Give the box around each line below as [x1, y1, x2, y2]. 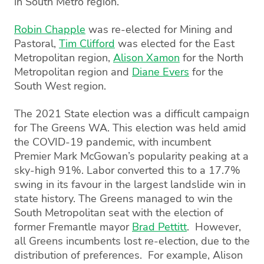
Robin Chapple [14, 22, 85, 37]
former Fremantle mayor [14, 220, 132, 234]
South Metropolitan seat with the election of [14, 206, 223, 220]
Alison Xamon [113, 51, 180, 65]
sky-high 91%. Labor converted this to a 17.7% [14, 163, 240, 177]
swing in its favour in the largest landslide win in [14, 177, 246, 192]
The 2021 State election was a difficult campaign [14, 107, 249, 121]
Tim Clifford [59, 37, 115, 51]
